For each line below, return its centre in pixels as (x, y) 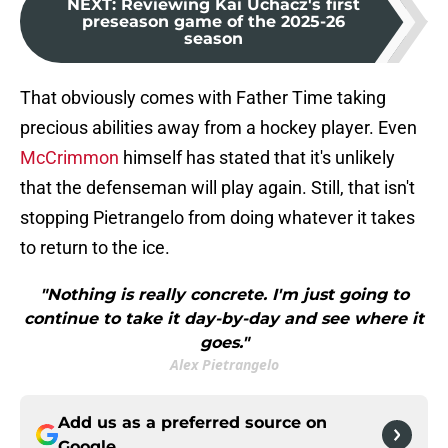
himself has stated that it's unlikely (257, 158)
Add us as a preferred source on (192, 423)
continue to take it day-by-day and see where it (224, 319)
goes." (224, 343)
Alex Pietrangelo (224, 365)
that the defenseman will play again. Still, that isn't (217, 188)
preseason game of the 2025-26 (213, 22)
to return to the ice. (95, 248)
